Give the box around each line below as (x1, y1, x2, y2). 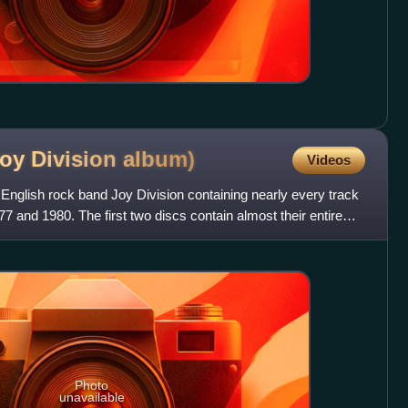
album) (123, 147, 195, 172)
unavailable (58, 390, 125, 405)
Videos (306, 151, 351, 168)
